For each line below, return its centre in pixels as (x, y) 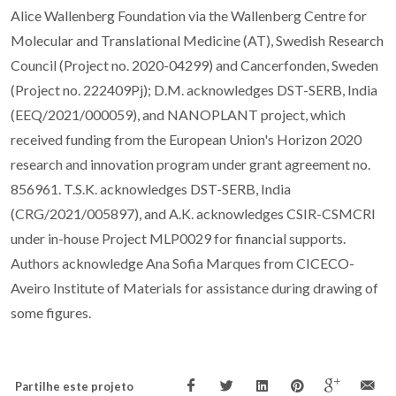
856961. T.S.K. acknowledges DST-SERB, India (151, 189)
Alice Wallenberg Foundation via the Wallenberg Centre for (189, 16)
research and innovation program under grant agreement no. (190, 164)
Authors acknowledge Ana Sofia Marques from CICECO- (183, 263)
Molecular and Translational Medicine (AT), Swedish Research (197, 41)
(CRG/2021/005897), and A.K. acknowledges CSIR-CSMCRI (193, 214)
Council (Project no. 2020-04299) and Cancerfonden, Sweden (194, 65)
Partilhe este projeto (74, 387)
